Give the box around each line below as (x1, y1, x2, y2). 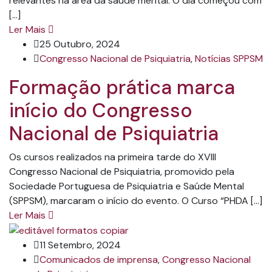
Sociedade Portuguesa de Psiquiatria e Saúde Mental (9, 179, 244, 192)
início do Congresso (9, 97, 192, 123)
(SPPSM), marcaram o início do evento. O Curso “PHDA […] (9, 194, 262, 207)
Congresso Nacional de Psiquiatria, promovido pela (9, 165, 234, 178)
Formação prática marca (9, 74, 235, 100)
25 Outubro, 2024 (39, 37, 120, 50)
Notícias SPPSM (195, 52, 263, 65)
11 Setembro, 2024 (39, 238, 121, 251)
